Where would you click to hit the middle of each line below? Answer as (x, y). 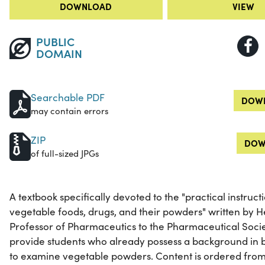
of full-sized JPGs (65, 153)
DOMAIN (59, 53)
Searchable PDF (68, 98)
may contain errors (70, 111)
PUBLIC (55, 41)
